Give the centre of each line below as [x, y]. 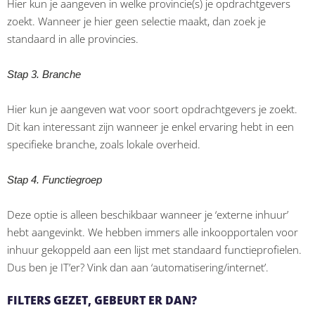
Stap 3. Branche [44, 74]
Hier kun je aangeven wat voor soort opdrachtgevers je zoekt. [152, 109]
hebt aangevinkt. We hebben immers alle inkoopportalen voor [153, 232]
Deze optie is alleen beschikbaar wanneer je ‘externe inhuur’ [148, 214]
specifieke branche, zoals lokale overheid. [104, 144]
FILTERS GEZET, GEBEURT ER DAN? [102, 300]
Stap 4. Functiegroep [54, 179]
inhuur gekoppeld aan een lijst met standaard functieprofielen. [154, 249]
